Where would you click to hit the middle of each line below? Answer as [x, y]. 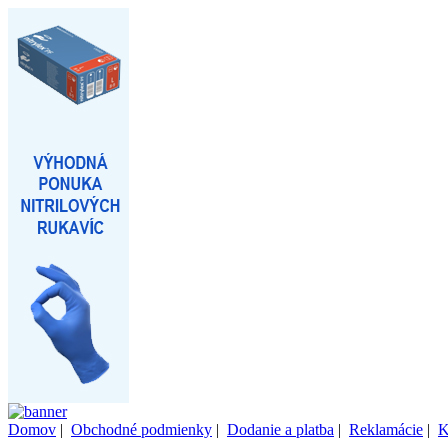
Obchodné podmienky [141, 429]
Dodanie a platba [280, 429]
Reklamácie [386, 429]
